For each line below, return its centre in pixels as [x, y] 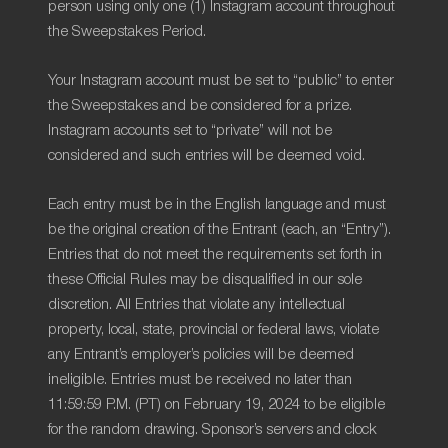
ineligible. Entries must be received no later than [200, 379]
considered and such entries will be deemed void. [206, 155]
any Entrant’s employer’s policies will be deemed [201, 354]
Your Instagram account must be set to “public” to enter [221, 80]
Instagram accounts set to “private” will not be [190, 130]
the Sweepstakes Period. [127, 31]
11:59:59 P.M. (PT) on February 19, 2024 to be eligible [216, 404]
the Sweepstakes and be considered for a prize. [200, 105]
